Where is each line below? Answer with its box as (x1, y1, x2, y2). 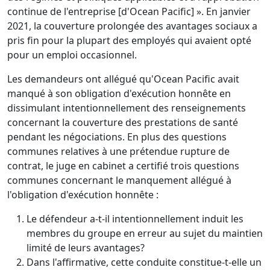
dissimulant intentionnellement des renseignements (7, 101, 246, 115)
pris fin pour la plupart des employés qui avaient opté (7, 34, 251, 48)
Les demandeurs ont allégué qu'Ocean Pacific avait (7, 72, 239, 86)
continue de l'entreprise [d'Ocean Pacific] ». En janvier (7, 5, 251, 19)
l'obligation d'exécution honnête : (7, 188, 159, 202)
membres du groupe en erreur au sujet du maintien (27, 227, 263, 240)
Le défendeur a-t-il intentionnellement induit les (27, 212, 243, 226)
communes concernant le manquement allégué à (7, 174, 231, 187)
